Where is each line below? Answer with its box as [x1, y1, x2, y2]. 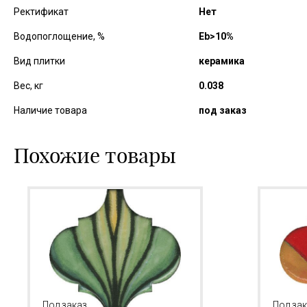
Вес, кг [14, 80, 43, 91]
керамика [199, 56, 245, 66]
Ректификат [14, 6, 69, 17]
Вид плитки [14, 56, 65, 66]
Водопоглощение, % [14, 31, 105, 42]
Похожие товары [14, 144, 176, 167]
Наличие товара [14, 105, 87, 116]
